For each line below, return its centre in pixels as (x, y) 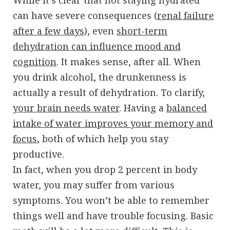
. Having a (143, 108)
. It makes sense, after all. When (129, 61)
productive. (39, 154)
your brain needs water (66, 108)
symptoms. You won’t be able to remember (111, 200)
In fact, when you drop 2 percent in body (105, 169)
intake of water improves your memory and (113, 123)
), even (100, 31)
